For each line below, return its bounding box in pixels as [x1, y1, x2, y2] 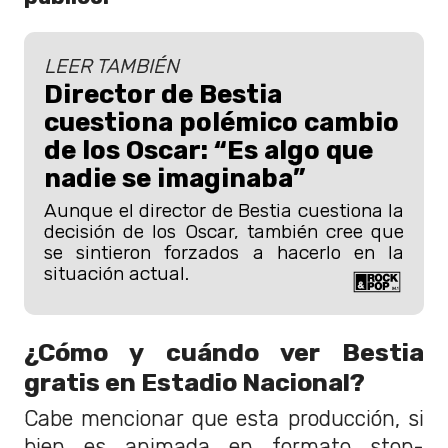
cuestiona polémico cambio [44, 107, 399, 138]
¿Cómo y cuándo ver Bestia [24, 336, 424, 367]
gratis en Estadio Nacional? [24, 366, 365, 397]
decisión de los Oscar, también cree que [44, 220, 404, 244]
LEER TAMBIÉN [44, 54, 179, 79]
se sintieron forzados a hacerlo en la [44, 241, 404, 265]
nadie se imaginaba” [44, 163, 306, 194]
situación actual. [44, 262, 189, 286]
